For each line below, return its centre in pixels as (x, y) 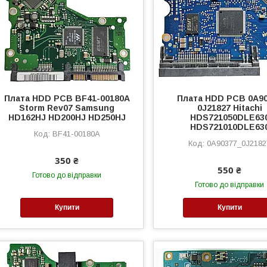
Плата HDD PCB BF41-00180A (67, 98)
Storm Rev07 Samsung (67, 108)
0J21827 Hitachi (229, 108)
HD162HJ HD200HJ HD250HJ (67, 117)
